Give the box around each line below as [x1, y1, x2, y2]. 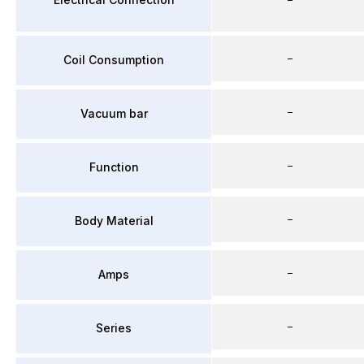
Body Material [74, 214, 154, 227]
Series [96, 321, 132, 335]
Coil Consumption [63, 53, 164, 67]
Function [89, 160, 139, 174]
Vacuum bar [80, 106, 148, 120]
